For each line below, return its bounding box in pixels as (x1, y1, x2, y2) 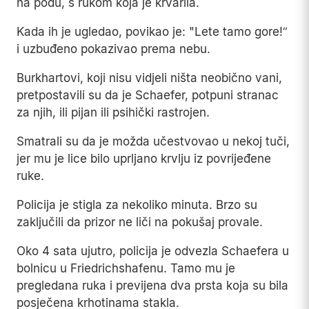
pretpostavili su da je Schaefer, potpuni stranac (17, 88, 279, 103)
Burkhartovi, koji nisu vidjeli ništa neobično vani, (17, 71, 282, 86)
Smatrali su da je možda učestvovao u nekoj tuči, (17, 134, 290, 149)
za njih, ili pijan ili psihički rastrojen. (17, 106, 210, 120)
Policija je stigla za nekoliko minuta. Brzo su (17, 198, 257, 212)
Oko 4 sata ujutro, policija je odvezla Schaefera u (17, 244, 289, 259)
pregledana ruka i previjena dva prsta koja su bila (17, 279, 288, 293)
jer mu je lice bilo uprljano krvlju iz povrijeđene (17, 152, 271, 166)
